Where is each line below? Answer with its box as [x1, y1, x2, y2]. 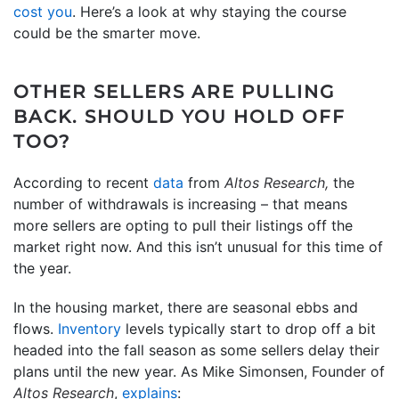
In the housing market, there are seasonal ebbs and [13, 297, 358, 316]
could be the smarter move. [13, 23, 200, 42]
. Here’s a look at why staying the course [72, 2, 346, 20]
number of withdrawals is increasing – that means [13, 194, 347, 213]
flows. [13, 319, 58, 338]
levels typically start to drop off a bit [121, 319, 376, 338]
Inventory [58, 319, 121, 338]
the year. [13, 258, 71, 277]
